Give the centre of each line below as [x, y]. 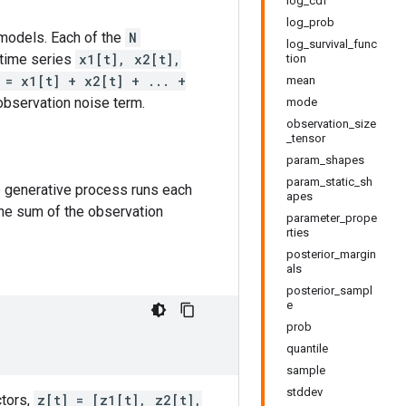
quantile [307, 348]
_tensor [306, 138]
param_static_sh [329, 182]
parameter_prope [332, 218]
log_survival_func [332, 44]
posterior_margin [331, 254]
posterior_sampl [329, 290]
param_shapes [325, 160]
